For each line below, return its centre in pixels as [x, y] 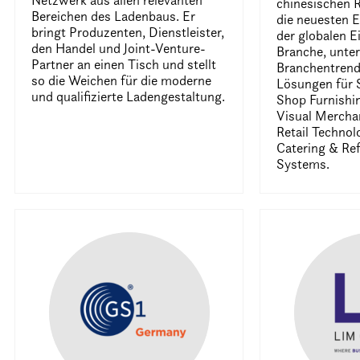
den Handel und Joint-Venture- [119, 48]
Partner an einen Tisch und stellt [124, 64]
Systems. [303, 164]
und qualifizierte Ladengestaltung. [129, 96]
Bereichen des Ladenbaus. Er [114, 16]
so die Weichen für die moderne [122, 80]
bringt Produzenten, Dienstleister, [128, 32]
